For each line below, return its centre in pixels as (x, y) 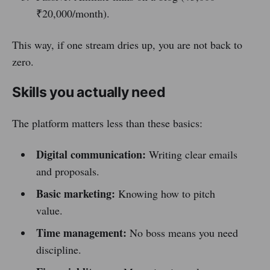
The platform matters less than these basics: (107, 123)
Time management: (81, 233)
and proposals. (67, 171)
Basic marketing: (75, 194)
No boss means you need (182, 233)
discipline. (58, 250)
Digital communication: (91, 155)
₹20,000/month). (73, 14)
